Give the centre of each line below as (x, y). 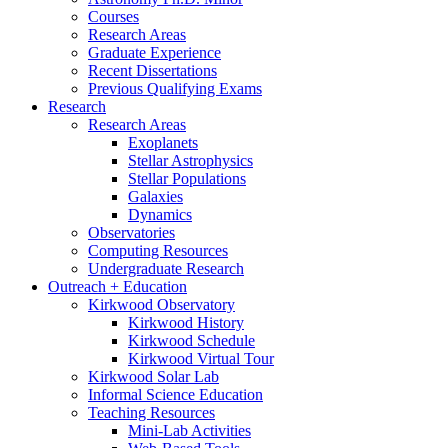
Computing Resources (158, 251)
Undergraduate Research (166, 269)
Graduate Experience (154, 53)
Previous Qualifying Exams (175, 89)
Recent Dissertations (152, 71)
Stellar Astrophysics (190, 161)
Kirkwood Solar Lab (153, 377)
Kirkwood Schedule (191, 341)
